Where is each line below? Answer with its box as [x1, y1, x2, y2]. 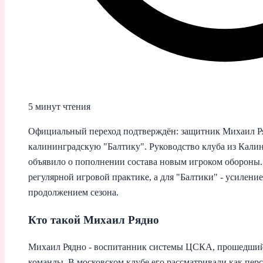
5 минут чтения [28, 101, 90, 112]
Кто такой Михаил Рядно [28, 213, 159, 226]
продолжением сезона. [28, 187, 119, 197]
